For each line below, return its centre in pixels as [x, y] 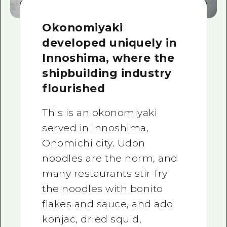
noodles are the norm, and [110, 159]
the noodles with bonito [103, 189]
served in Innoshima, [96, 128]
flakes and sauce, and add [108, 204]
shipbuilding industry [107, 73]
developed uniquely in [109, 43]
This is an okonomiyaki [100, 113]
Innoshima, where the [108, 58]
